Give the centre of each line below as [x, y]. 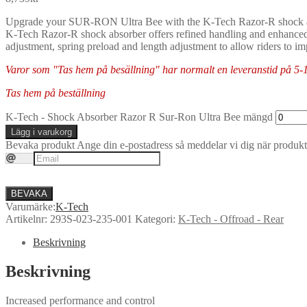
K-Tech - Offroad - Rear [231, 219]
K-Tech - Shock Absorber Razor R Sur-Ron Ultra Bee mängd [139, 116]
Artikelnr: [28, 219]
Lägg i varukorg [41, 132]
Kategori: [157, 219]
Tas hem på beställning [56, 93]
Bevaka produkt [40, 145]
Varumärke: [30, 206]
